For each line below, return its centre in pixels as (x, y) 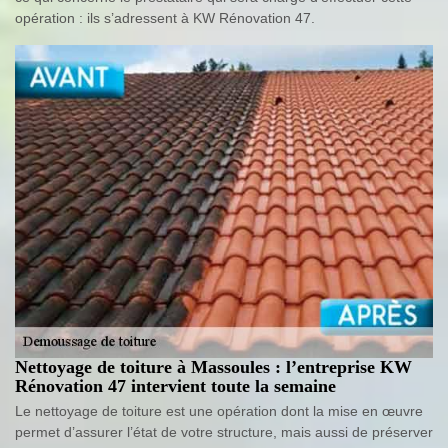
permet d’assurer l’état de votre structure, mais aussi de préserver (224, 432)
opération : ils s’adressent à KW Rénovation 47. (165, 17)
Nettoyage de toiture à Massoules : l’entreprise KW (213, 367)
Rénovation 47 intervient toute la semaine (175, 386)
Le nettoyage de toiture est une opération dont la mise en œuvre (219, 411)
